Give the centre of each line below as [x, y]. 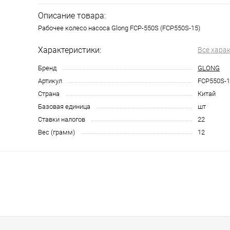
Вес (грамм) [56, 132]
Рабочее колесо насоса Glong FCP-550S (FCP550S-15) [119, 28]
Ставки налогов [62, 119]
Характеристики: [70, 50]
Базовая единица [64, 107]
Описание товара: [72, 16]
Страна [49, 94]
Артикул [50, 81]
